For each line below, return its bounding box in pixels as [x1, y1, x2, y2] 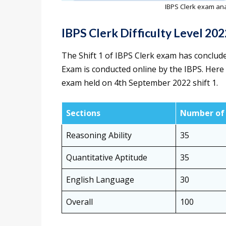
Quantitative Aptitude [66, 151, 147, 163]
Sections [66, 107, 100, 119]
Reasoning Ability [66, 129, 132, 141]
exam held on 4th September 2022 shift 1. [62, 77, 218, 88]
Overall [66, 196, 93, 207]
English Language [66, 174, 134, 185]
